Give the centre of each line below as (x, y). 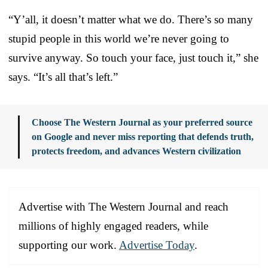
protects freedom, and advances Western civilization (136, 151)
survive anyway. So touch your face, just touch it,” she (133, 57)
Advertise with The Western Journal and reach (124, 206)
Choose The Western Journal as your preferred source (142, 122)
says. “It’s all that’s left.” (63, 77)
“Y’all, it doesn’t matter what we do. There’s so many (131, 19)
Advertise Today (157, 245)
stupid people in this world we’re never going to (119, 38)
